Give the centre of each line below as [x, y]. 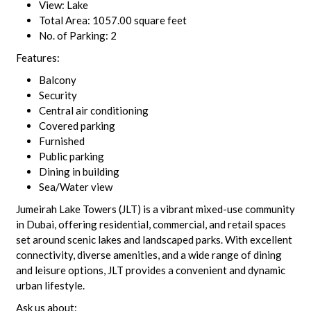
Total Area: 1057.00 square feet [112, 20]
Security [58, 95]
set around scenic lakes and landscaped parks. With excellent [154, 239]
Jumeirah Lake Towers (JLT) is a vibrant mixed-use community [155, 209]
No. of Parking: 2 [77, 35]
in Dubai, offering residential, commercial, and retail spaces [151, 224]
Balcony [57, 80]
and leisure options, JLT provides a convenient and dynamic [150, 270]
